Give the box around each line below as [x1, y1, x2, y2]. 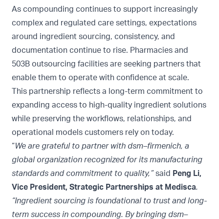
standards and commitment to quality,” [12, 170, 155, 178]
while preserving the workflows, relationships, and [12, 115, 192, 123]
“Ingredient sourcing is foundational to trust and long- [12, 197, 207, 205]
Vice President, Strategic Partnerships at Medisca [12, 183, 196, 192]
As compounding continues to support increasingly [12, 5, 197, 14]
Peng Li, [173, 170, 201, 178]
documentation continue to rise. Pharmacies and [12, 46, 188, 55]
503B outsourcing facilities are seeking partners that [12, 60, 201, 68]
